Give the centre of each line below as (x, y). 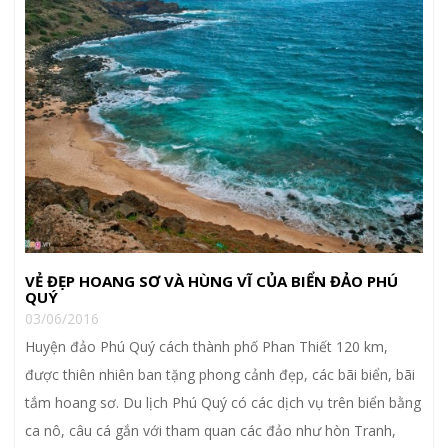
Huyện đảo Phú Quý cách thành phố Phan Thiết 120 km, (206, 347)
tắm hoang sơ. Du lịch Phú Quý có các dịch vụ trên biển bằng (223, 403)
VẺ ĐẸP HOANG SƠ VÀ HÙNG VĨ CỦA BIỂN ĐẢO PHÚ (211, 281)
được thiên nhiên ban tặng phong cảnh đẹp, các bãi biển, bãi (220, 375)
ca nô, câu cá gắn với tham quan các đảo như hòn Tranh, (210, 431)
